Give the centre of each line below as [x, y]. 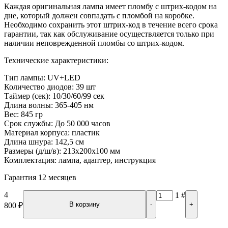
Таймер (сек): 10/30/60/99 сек [54, 96]
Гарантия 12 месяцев [40, 177]
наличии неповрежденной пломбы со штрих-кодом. [94, 43]
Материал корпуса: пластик [52, 132]
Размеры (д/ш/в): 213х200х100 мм [62, 151]
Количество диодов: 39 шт [50, 87]
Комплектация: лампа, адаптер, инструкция [80, 160]
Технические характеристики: [56, 60]
